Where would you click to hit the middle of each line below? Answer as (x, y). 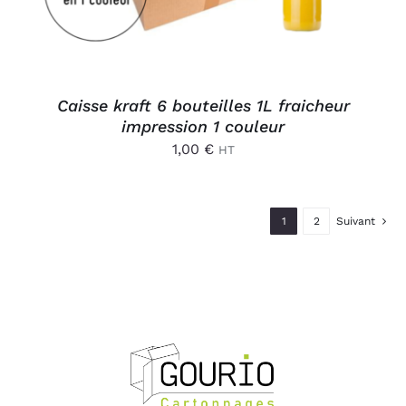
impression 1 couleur (203, 126)
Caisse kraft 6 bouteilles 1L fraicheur (203, 105)
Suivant (356, 221)
